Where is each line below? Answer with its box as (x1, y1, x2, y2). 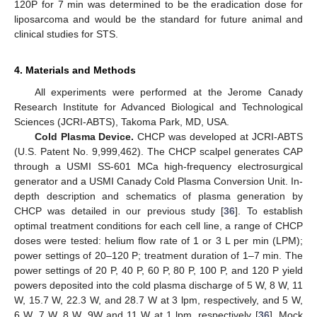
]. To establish (235, 204, 304, 217)
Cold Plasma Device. (34, 130, 134, 142)
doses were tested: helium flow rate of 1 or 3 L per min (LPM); (14, 234, 303, 246)
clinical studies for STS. (14, 28, 118, 40)
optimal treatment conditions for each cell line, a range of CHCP (14, 219, 303, 231)
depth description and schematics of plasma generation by (14, 190, 303, 202)
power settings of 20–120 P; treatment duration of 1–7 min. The (14, 249, 303, 261)
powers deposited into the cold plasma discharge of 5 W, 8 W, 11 (14, 279, 303, 291)
